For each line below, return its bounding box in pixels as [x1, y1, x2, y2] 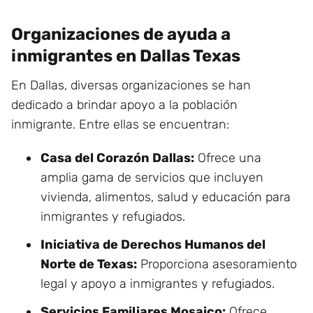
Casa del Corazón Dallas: [41, 150, 194, 166]
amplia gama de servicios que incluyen [41, 170, 263, 185]
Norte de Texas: [41, 256, 137, 272]
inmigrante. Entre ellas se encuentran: [11, 117, 229, 132]
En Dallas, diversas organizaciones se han [11, 78, 251, 93]
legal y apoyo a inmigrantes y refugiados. [41, 276, 275, 291]
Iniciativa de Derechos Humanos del [41, 237, 265, 252]
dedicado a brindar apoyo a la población [11, 97, 238, 112]
